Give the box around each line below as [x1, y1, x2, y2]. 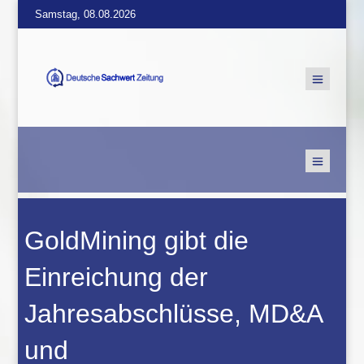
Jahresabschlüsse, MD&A [24, 299, 323, 328]
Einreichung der [24, 262, 209, 292]
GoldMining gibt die [24, 226, 249, 255]
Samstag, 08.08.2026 [34, 8, 136, 20]
